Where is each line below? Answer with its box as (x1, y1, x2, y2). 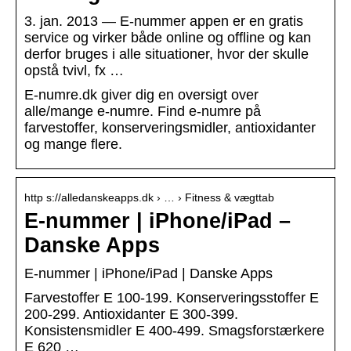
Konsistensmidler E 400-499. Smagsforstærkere (24, 323, 324, 339)
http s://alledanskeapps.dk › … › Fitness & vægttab (24, 191, 274, 204)
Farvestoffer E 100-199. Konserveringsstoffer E (24, 290, 319, 306)
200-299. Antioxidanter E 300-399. (24, 306, 238, 323)
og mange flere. (24, 136, 122, 153)
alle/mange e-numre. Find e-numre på (24, 103, 261, 120)
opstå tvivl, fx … (24, 63, 124, 79)
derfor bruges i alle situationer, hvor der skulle (24, 46, 309, 63)
